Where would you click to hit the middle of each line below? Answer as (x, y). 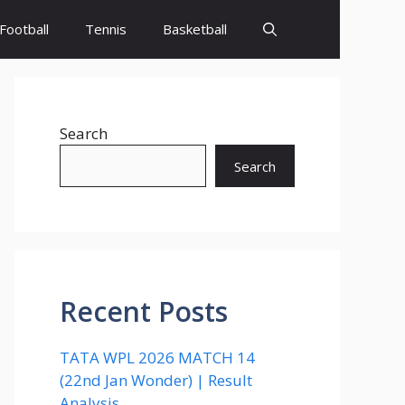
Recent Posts (144, 311)
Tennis (106, 29)
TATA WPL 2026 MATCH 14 (157, 358)
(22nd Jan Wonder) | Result (156, 380)
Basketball (195, 29)
